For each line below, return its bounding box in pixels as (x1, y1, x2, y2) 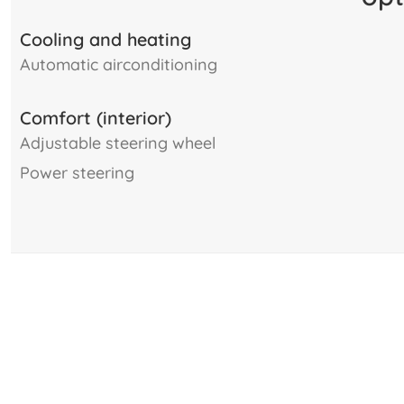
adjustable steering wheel (31, 132, 216, 153)
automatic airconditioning (31, 54, 217, 76)
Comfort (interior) (20, 106, 171, 130)
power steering (30, 161, 134, 183)
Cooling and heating (20, 28, 191, 51)
